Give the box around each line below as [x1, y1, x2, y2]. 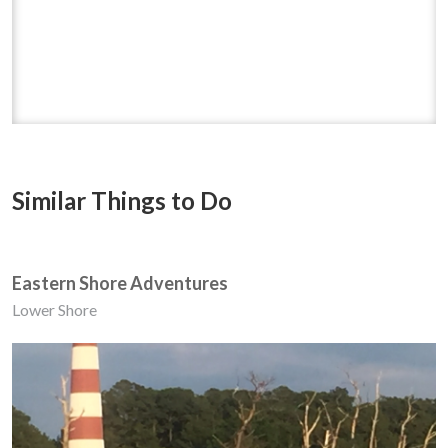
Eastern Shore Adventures [12, 271, 228, 294]
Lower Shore [12, 299, 97, 319]
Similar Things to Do [12, 185, 232, 215]
